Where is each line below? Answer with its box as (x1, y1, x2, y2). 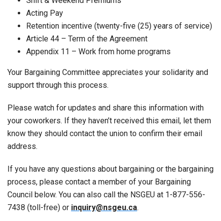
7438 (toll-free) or (7, 202, 71, 212)
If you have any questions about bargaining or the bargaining (7, 164, 214, 174)
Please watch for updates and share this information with (7, 103, 204, 112)
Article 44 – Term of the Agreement (26, 34, 147, 43)
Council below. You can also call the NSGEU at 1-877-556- (7, 189, 205, 199)
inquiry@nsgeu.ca (71, 202, 137, 212)
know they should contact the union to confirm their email (7, 128, 202, 138)
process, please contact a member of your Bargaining (7, 177, 191, 186)
